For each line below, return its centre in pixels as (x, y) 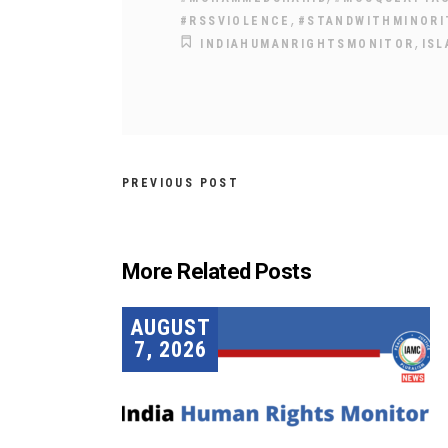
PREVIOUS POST (181, 182)
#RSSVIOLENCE (235, 20)
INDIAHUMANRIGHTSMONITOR (307, 43)
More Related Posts (217, 271)
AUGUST (170, 327)
